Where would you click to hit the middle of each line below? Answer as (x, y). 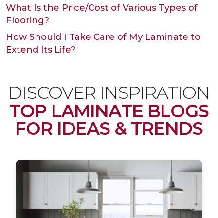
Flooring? (27, 20)
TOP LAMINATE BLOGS (109, 111)
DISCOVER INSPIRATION (109, 92)
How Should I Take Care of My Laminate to (103, 37)
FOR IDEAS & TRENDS (109, 128)
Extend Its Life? (41, 50)
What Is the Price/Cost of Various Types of (102, 8)
